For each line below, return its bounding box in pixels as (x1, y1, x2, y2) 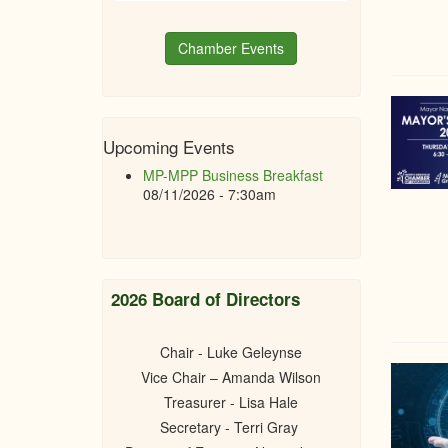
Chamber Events (178, 38, 285, 58)
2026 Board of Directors (111, 287, 300, 311)
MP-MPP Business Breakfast (143, 165, 323, 185)
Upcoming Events (103, 134, 235, 159)
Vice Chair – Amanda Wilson (141, 367, 322, 387)
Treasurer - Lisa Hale (164, 392, 299, 412)
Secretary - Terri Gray (160, 417, 303, 437)
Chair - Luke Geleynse (160, 342, 303, 362)
